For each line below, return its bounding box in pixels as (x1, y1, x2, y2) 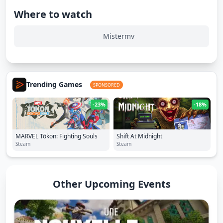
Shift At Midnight (116, 132, 162, 140)
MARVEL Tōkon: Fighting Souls (15, 132, 98, 140)
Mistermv (103, 31, 134, 41)
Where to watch (14, 7, 92, 21)
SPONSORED (93, 81, 120, 88)
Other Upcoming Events (52, 177, 171, 191)
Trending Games (26, 80, 82, 89)
